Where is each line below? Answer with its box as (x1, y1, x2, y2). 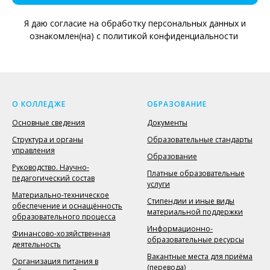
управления (12, 145, 55, 155)
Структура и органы (12, 134, 83, 145)
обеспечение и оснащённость (12, 200, 122, 211)
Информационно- (147, 223, 213, 234)
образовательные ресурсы (147, 234, 244, 245)
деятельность (12, 239, 61, 250)
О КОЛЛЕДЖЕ (12, 98, 66, 109)
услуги (147, 178, 170, 189)
